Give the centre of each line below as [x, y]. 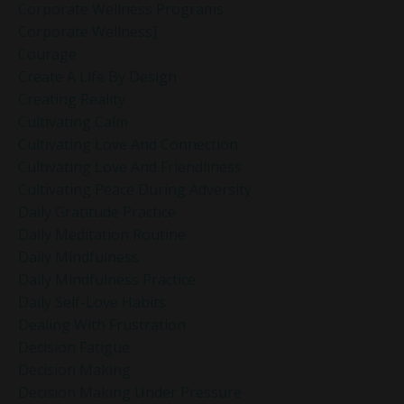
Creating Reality [72, 99]
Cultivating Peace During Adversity [135, 189]
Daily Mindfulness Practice [107, 279]
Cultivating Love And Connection [128, 144]
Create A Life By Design [97, 76]
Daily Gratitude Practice [97, 211]
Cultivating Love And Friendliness [130, 166]
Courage [47, 54]
